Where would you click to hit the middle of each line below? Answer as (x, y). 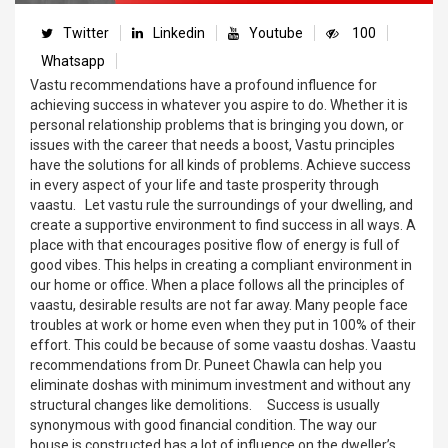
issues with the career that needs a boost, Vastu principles (212, 144)
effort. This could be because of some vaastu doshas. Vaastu (223, 344)
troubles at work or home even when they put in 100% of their (223, 324)
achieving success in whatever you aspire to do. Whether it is (219, 104)
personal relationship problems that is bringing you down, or (217, 124)
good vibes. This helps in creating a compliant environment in (221, 264)
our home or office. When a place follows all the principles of (217, 284)
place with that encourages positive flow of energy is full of (215, 244)
